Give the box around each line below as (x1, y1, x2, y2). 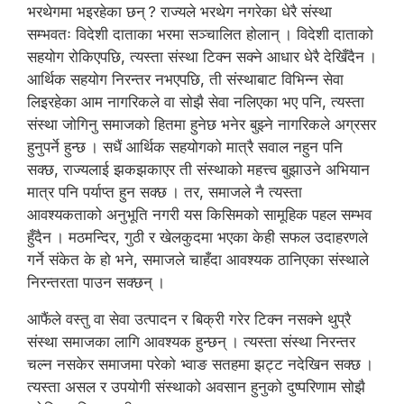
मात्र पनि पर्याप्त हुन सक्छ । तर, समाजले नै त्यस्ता (27, 182, 302, 201)
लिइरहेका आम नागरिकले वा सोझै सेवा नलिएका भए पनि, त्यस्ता (27, 92, 364, 111)
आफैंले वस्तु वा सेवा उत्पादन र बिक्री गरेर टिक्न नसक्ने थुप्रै (27, 309, 351, 328)
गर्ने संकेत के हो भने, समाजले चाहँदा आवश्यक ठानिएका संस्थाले (27, 250, 369, 269)
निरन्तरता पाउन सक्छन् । (27, 272, 165, 291)
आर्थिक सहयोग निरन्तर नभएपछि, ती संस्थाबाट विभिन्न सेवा (27, 69, 344, 88)
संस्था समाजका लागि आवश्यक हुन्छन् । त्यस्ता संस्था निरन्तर (27, 332, 355, 351)
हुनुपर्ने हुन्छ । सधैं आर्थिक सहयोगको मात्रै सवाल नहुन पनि (27, 137, 343, 156)
